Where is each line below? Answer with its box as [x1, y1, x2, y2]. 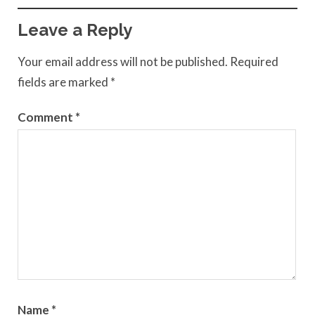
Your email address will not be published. [18, 54, 228, 70]
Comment [18, 109, 75, 124]
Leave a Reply [18, 19, 132, 40]
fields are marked [18, 75, 110, 90]
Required [230, 54, 278, 70]
